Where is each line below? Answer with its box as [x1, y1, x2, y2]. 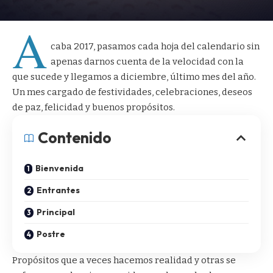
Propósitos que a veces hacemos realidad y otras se [12, 255, 236, 266]
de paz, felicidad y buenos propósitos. [12, 102, 175, 113]
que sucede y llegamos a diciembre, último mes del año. [12, 71, 256, 83]
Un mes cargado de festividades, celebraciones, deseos [12, 87, 252, 98]
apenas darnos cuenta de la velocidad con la [51, 56, 244, 68]
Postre [37, 229, 65, 240]
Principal [37, 207, 75, 218]
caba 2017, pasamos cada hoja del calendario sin [51, 41, 260, 52]
